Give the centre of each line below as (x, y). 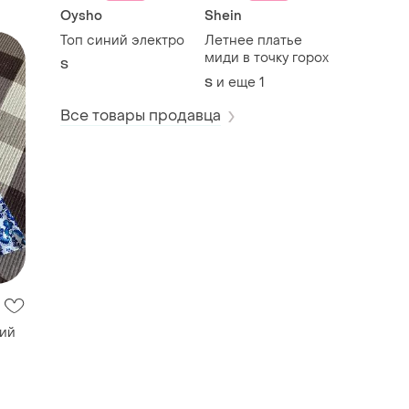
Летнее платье (253, 40)
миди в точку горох (267, 58)
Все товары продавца (141, 116)
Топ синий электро (122, 40)
